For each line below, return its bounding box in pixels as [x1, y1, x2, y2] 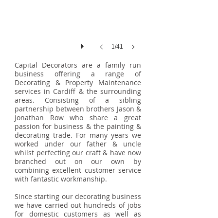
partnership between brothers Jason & [15, 104, 141, 113]
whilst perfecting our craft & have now [15, 148, 141, 157]
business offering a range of [15, 69, 141, 78]
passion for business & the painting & [15, 122, 141, 131]
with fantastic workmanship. [15, 174, 107, 183]
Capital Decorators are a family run [15, 60, 141, 70]
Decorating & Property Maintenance [15, 78, 141, 87]
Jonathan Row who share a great [15, 113, 141, 122]
